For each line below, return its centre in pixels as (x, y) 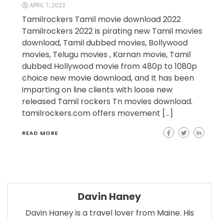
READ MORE (40, 133)
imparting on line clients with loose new (97, 90)
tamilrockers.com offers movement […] (98, 113)
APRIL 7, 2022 (47, 5)
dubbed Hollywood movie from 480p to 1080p (109, 66)
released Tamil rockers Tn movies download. (107, 102)
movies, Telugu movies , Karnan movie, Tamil (106, 55)
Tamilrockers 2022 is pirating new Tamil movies (112, 31)
